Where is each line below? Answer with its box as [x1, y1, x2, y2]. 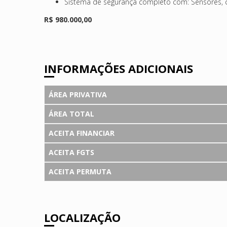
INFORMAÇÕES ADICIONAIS [44, 60, 193, 76]
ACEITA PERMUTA [49, 166, 111, 176]
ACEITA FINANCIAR [49, 128, 115, 138]
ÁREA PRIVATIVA [49, 89, 107, 99]
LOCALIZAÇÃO [44, 210, 121, 225]
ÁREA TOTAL [49, 108, 94, 119]
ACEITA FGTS [49, 147, 94, 157]
